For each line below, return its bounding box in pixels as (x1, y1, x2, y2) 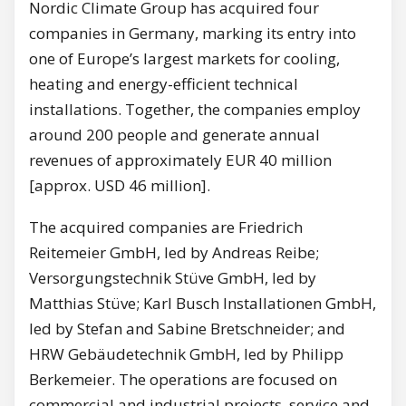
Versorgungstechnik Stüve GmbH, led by (29, 267, 316, 289)
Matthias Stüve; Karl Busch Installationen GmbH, (29, 293, 376, 314)
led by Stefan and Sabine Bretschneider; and (29, 318, 345, 340)
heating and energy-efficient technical (29, 73, 298, 95)
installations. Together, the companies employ (29, 99, 361, 121)
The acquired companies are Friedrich (29, 217, 303, 238)
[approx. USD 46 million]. (29, 175, 210, 197)
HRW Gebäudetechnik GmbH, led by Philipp (29, 343, 343, 365)
